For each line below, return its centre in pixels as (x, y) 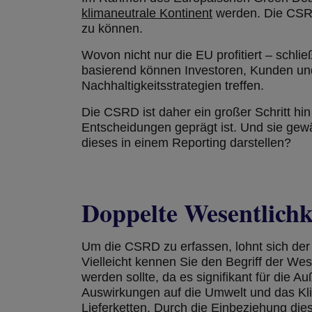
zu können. (112, 29)
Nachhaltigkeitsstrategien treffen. (173, 86)
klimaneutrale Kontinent (147, 13)
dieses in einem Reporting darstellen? (186, 143)
